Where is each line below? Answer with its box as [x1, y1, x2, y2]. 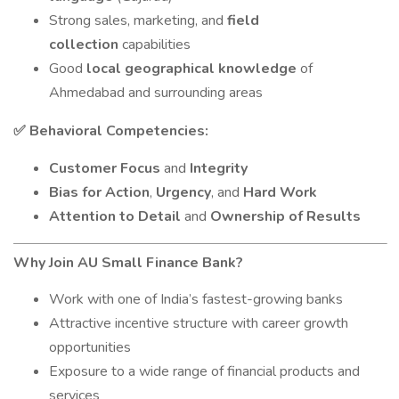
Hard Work [243, 183, 317, 202]
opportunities [49, 338, 131, 357]
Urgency [156, 183, 211, 202]
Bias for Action [49, 183, 150, 202]
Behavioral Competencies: [26, 121, 208, 141]
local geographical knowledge [86, 59, 297, 78]
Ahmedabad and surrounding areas [49, 83, 263, 102]
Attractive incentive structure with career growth [49, 313, 348, 333]
